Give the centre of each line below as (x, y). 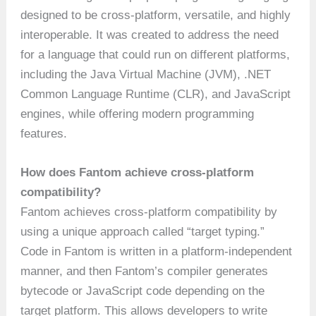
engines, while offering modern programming (138, 114)
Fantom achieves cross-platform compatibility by (149, 212)
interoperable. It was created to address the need (150, 35)
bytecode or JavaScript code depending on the (143, 291)
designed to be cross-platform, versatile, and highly (156, 15)
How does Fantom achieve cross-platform (138, 172)
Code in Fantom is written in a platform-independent (157, 251)
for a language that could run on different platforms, (156, 54)
